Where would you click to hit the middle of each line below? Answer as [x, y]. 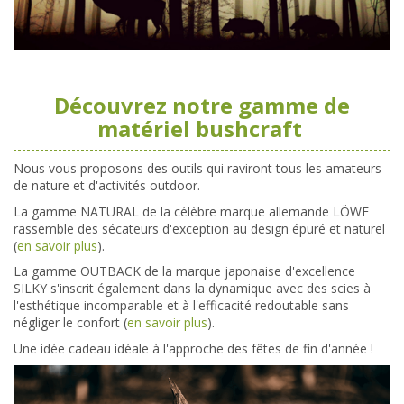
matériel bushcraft [202, 129]
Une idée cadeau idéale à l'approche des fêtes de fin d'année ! [195, 348]
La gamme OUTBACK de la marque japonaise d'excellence [184, 271]
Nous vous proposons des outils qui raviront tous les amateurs [197, 169]
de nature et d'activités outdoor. [107, 186]
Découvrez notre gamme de [202, 106]
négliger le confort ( [70, 323]
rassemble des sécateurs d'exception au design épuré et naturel [199, 228]
